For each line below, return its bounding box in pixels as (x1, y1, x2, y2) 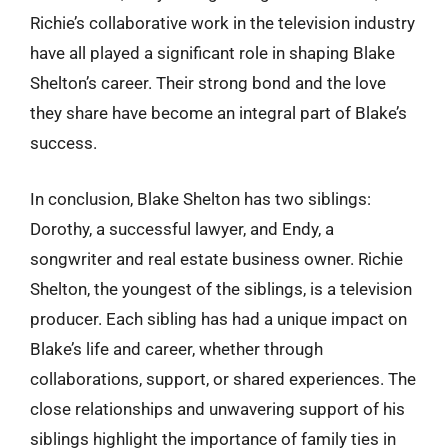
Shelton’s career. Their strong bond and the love (30, 73, 386, 93)
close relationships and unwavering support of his (30, 398, 405, 419)
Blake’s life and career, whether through (30, 338, 323, 359)
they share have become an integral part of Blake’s (30, 103, 407, 123)
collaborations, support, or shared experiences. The (30, 368, 416, 389)
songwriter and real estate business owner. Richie (30, 248, 403, 269)
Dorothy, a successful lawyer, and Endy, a (30, 218, 334, 239)
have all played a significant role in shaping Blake (30, 43, 395, 63)
